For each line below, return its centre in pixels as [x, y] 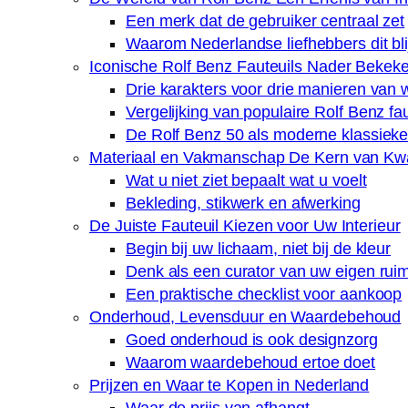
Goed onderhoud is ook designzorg [252, 340]
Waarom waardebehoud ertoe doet [250, 363]
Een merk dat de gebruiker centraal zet [265, 21]
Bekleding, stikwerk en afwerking [243, 204]
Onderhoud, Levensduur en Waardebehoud [245, 317]
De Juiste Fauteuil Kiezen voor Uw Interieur [245, 226]
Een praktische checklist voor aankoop [264, 295]
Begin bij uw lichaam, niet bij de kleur [259, 249]
